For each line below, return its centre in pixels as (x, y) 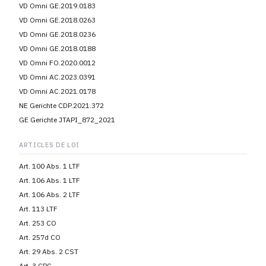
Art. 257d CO (40, 237)
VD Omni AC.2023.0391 (57, 77)
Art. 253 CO (38, 223)
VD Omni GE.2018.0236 (57, 34)
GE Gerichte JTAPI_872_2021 (67, 120)
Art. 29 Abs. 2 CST (49, 251)
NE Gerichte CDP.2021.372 (61, 105)
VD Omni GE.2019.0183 (57, 6)
